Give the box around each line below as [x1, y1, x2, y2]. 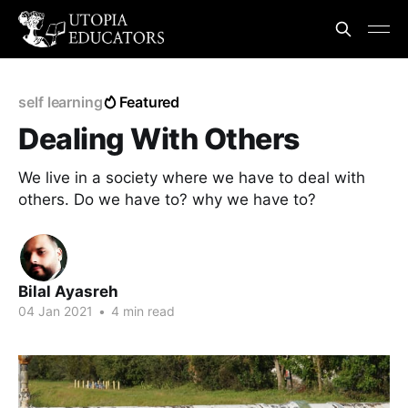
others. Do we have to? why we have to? [18, 190, 316, 209]
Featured [118, 93, 180, 111]
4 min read [107, 303, 175, 319]
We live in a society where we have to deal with [18, 168, 365, 187]
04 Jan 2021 [18, 303, 93, 319]
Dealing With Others [18, 121, 300, 157]
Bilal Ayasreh [18, 282, 118, 301]
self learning [18, 93, 103, 111]
